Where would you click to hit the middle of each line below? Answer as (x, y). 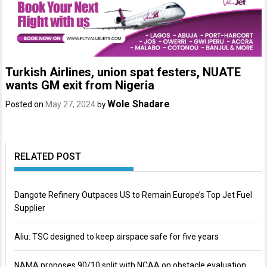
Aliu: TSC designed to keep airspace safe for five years (117, 237)
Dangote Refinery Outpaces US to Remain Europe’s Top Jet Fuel (133, 195)
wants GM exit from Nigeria (80, 86)
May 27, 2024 (71, 105)
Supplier (30, 208)
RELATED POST (48, 157)
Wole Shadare (139, 104)
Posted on (26, 105)
